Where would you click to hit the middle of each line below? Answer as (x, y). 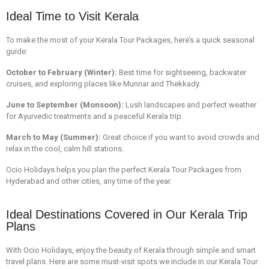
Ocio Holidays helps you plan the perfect (77, 169)
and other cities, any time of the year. (108, 181)
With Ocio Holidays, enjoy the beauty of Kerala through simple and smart (131, 250)
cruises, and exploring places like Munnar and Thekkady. (103, 83)
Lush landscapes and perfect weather (190, 104)
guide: (17, 51)
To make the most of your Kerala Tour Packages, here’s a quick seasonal (130, 40)
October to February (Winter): (62, 72)
